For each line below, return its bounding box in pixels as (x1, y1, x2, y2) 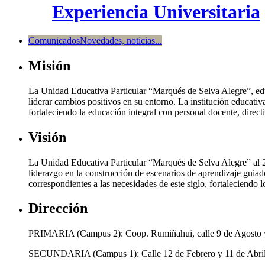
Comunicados (28, 35, 80, 46)
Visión (28, 129, 66, 145)
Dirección (28, 201, 88, 216)
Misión (28, 57, 70, 73)
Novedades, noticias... (80, 35, 162, 46)
